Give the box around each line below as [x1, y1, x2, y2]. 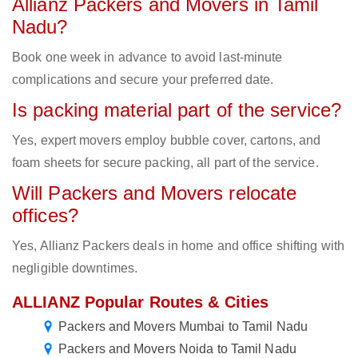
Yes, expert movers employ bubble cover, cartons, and [12, 133, 321, 148]
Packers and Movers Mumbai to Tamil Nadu [58, 320, 308, 334]
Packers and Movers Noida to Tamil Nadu [58, 342, 296, 356]
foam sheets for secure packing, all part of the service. [12, 156, 319, 170]
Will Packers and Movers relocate [12, 182, 297, 205]
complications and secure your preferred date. [12, 73, 274, 87]
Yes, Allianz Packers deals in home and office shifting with [12, 239, 344, 253]
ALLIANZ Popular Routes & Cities [12, 293, 269, 312]
